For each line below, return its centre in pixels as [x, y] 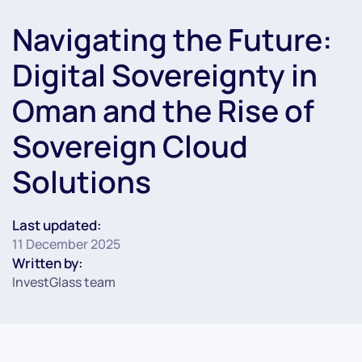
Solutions [82, 181]
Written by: [48, 263]
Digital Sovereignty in [165, 74]
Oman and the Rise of [163, 110]
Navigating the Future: [172, 39]
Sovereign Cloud [130, 145]
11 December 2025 [66, 244]
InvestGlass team [64, 282]
